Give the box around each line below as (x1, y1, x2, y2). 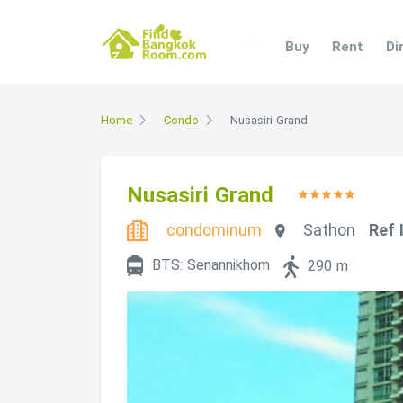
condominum (166, 220, 263, 239)
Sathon (303, 220, 356, 239)
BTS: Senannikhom (152, 256, 270, 274)
